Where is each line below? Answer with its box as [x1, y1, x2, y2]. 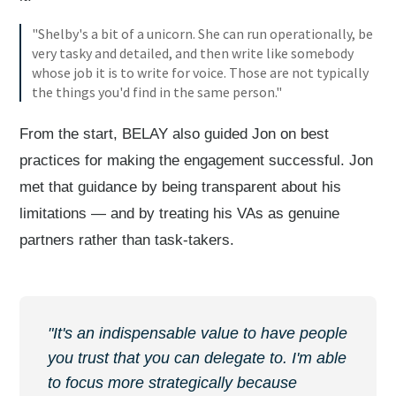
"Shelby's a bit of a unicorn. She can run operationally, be [31, 25, 373, 42]
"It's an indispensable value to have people [48, 324, 348, 343]
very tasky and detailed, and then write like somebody [31, 44, 354, 62]
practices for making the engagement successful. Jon [19, 152, 374, 170]
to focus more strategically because [48, 374, 298, 392]
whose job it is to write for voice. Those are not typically [31, 64, 369, 81]
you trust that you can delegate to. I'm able [48, 349, 347, 368]
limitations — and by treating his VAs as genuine [19, 205, 340, 223]
